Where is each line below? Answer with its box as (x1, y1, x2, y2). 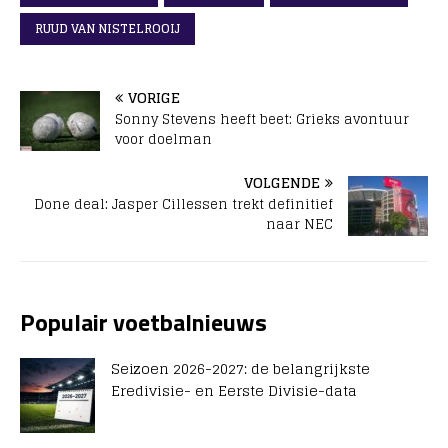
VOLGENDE (244, 170, 320, 196)
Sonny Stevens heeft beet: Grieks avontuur (115, 108, 409, 132)
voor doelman (115, 128, 212, 152)
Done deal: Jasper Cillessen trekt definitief (34, 193, 333, 217)
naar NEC (266, 213, 333, 237)
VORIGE (128, 85, 180, 111)
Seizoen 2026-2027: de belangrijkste (111, 356, 370, 382)
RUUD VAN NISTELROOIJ (35, 18, 180, 40)
